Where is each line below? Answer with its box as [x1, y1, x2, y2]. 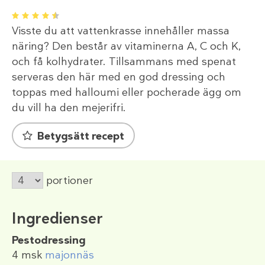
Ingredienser [12, 208, 103, 229]
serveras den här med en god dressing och [12, 70, 225, 85]
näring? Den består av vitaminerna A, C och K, [12, 39, 241, 54]
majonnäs [45, 248, 94, 263]
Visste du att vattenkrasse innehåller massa [12, 24, 230, 38]
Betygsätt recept [37, 129, 124, 144]
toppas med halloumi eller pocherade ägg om [12, 85, 241, 100]
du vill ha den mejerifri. [12, 101, 126, 115]
